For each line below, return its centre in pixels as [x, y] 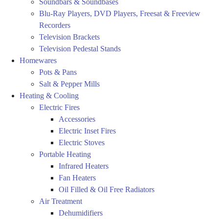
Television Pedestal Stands [80, 49]
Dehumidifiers [81, 213]
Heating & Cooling [49, 96]
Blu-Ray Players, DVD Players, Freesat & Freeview [120, 14]
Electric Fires [59, 108]
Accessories [77, 119]
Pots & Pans [58, 72]
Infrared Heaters [84, 166]
